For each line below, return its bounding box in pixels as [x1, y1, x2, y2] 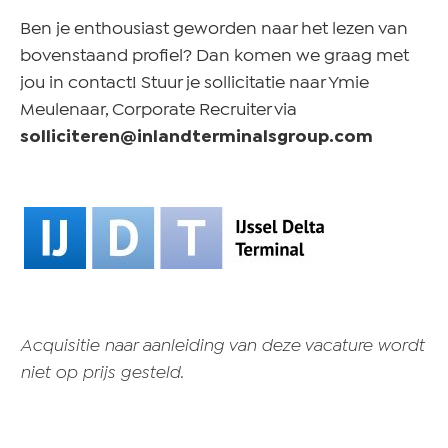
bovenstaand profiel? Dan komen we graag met [20, 48, 409, 64]
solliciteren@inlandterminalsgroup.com [20, 129, 373, 145]
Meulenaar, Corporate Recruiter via [20, 102, 297, 118]
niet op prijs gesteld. [20, 366, 184, 382]
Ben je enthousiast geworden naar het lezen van [20, 21, 408, 37]
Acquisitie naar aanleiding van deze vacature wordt [20, 339, 424, 355]
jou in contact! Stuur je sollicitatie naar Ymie [20, 75, 369, 91]
